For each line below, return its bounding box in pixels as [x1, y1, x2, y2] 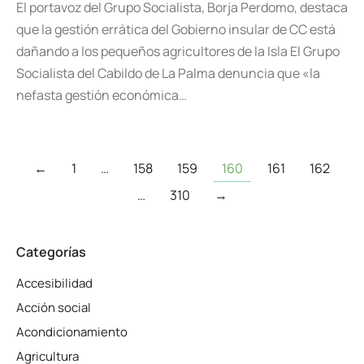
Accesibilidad [16, 275, 93, 292]
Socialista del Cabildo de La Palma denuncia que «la [16, 64, 320, 82]
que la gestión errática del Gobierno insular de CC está [16, 20, 336, 38]
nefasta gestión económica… [16, 86, 187, 104]
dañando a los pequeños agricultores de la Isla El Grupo [16, 42, 340, 60]
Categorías [16, 243, 86, 261]
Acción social [16, 299, 91, 316]
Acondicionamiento [16, 323, 128, 340]
